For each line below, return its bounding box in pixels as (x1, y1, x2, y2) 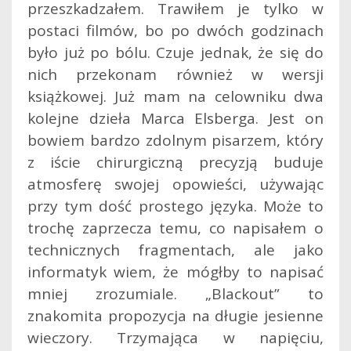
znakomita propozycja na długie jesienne (27, 305, 324, 326)
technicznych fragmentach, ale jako (27, 239, 324, 260)
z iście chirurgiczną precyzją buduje (27, 151, 324, 172)
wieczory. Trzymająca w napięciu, (27, 327, 324, 348)
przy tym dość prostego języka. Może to (27, 195, 324, 216)
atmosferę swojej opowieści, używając (27, 173, 324, 194)
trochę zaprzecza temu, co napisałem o (27, 217, 324, 238)
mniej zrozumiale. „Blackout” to (27, 283, 324, 304)
